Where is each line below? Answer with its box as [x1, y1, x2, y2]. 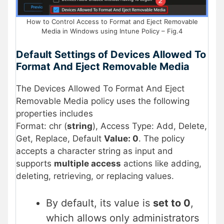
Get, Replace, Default [16, 133, 104, 144]
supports [16, 158, 54, 169]
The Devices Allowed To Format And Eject [16, 83, 184, 94]
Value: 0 [104, 133, 138, 144]
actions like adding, [121, 158, 201, 169]
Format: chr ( [16, 121, 67, 131]
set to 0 [153, 196, 190, 209]
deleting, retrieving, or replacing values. [16, 171, 174, 181]
